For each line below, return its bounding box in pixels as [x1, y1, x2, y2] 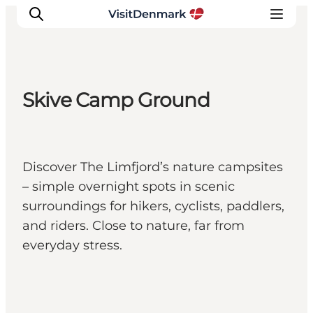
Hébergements [28, 169, 135, 186]
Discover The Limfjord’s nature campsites [22, 159, 283, 175]
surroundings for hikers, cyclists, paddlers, [22, 198, 284, 214]
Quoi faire [28, 150, 96, 166]
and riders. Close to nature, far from [22, 218, 245, 234]
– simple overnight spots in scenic [22, 179, 235, 195]
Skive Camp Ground [22, 88, 210, 112]
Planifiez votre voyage [28, 189, 181, 205]
